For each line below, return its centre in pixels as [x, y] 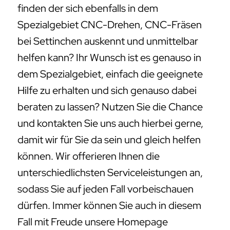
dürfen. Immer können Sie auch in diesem [109, 206]
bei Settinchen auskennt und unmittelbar [108, 41]
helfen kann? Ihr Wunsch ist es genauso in [109, 58]
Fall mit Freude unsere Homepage [93, 222]
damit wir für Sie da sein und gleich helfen [109, 140]
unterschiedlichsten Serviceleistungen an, [110, 173]
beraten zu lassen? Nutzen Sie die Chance [110, 107]
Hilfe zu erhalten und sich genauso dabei [107, 91]
